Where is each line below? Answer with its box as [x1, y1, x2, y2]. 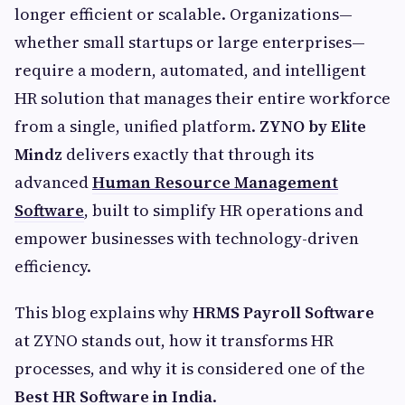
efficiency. [14, 255, 91, 278]
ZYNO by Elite [259, 115, 366, 137]
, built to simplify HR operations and [84, 199, 363, 221]
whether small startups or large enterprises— [14, 31, 365, 53]
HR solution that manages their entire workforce [14, 87, 391, 109]
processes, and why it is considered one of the [14, 357, 365, 380]
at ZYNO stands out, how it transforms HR [14, 329, 334, 352]
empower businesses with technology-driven [14, 227, 359, 250]
